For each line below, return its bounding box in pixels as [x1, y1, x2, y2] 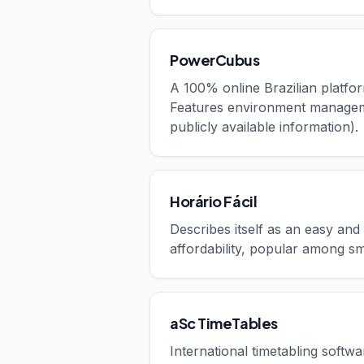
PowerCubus [170, 50, 260, 69]
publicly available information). [170, 119, 358, 135]
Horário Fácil [170, 192, 258, 210]
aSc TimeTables [170, 314, 278, 332]
